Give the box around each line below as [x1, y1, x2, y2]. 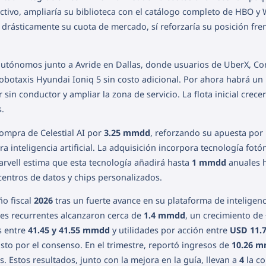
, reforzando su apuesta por [150, 126, 263, 138]
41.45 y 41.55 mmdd [28, 224, 110, 236]
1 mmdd [192, 156, 226, 168]
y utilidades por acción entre [110, 224, 230, 236]
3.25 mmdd [104, 126, 150, 138]
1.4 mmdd [144, 210, 185, 221]
